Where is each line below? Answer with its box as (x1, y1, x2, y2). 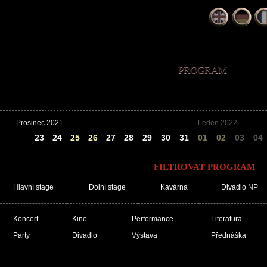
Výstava (132, 231, 157, 240)
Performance (132, 215, 173, 223)
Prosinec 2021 (16, 119, 63, 127)
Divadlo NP (221, 183, 258, 191)
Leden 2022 (197, 119, 237, 127)
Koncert (13, 215, 38, 223)
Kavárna (160, 183, 188, 191)
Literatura (211, 215, 242, 223)
